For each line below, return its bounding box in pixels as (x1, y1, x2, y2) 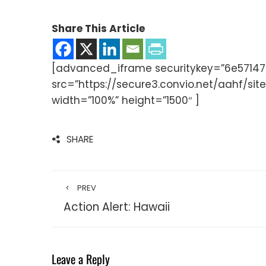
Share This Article (52, 21, 145, 36)
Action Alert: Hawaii (64, 198, 170, 215)
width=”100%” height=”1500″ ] (52, 93, 199, 107)
